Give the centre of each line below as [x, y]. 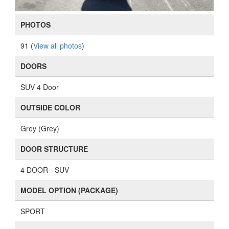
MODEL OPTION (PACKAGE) [69, 190]
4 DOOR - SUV [45, 170]
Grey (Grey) [40, 128]
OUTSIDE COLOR [50, 107]
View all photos [58, 45]
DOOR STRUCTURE [54, 149]
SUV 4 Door [40, 87]
